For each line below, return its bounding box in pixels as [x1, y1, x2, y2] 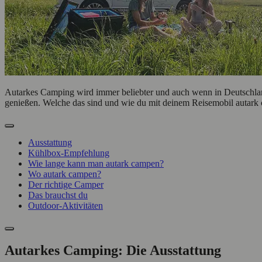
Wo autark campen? [28, 168, 101, 179]
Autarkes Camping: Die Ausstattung [5, 242, 221, 258]
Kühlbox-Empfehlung [28, 147, 109, 158]
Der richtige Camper [28, 179, 104, 189]
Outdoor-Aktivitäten [28, 200, 103, 211]
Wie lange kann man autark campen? [28, 158, 164, 168]
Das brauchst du [28, 189, 88, 200]
